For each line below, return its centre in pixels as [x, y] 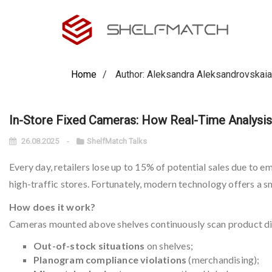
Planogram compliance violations [110, 260]
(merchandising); [223, 260]
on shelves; [169, 246]
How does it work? [53, 207]
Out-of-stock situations [89, 246]
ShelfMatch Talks [117, 141]
